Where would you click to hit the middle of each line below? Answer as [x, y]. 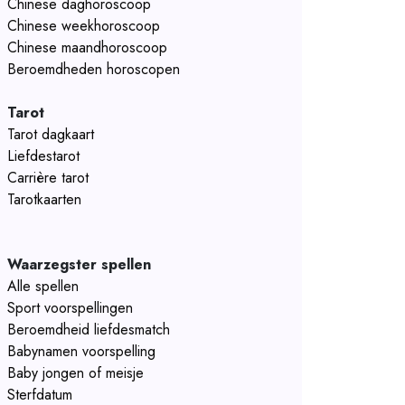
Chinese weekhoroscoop [84, 26]
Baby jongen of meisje [75, 373]
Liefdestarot [43, 156]
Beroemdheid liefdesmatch [89, 330]
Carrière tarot [48, 178]
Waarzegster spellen [79, 264]
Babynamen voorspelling [81, 351]
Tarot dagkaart [51, 134]
